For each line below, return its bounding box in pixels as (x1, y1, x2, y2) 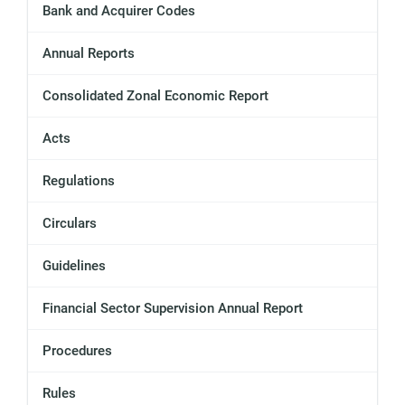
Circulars (42, 215, 97, 232)
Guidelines (42, 258, 106, 275)
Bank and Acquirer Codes (42, 3, 195, 20)
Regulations (42, 173, 115, 190)
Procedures (42, 343, 112, 360)
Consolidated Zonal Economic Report (42, 88, 268, 105)
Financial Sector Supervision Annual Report (42, 300, 303, 317)
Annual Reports (42, 45, 135, 62)
